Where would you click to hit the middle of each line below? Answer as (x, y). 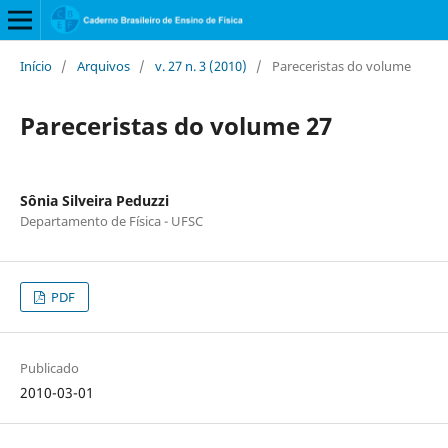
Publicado (49, 368)
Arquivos (103, 65)
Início (35, 65)
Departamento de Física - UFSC (111, 220)
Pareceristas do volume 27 (175, 125)
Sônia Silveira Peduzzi (94, 200)
